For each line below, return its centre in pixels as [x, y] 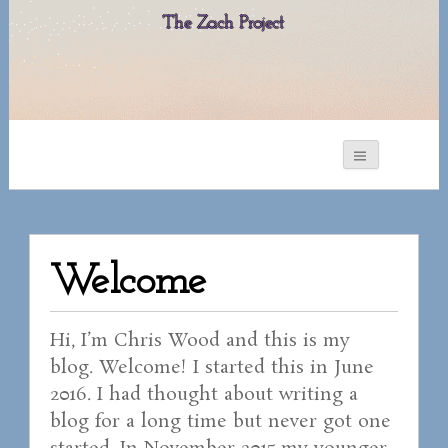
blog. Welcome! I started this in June [211, 368]
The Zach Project [223, 23]
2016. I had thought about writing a [203, 395]
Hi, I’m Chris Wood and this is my [199, 341]
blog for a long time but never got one [220, 422]
